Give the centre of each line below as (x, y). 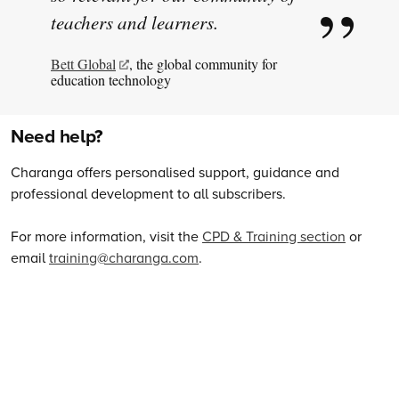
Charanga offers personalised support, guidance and (175, 172)
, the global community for (203, 64)
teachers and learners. (134, 23)
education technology (111, 80)
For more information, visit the (106, 236)
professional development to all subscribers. (148, 194)
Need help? (57, 136)
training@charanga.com (124, 258)
